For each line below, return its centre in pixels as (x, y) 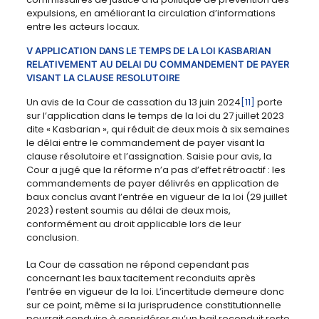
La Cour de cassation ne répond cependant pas (137, 265)
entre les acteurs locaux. (83, 27)
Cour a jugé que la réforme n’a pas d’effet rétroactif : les (156, 170)
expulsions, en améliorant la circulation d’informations (151, 14)
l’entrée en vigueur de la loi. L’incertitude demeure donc (155, 292)
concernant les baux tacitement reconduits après (141, 278)
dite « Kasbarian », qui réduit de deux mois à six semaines (158, 130)
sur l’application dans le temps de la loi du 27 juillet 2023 (155, 116)
